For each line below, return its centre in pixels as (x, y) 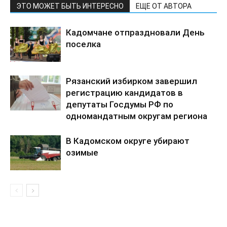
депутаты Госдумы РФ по (120, 105)
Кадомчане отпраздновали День (135, 33)
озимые (82, 153)
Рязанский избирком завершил (131, 81)
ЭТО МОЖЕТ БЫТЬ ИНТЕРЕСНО (70, 6)
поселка (83, 44)
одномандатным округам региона (137, 116)
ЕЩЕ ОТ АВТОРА (164, 6)
